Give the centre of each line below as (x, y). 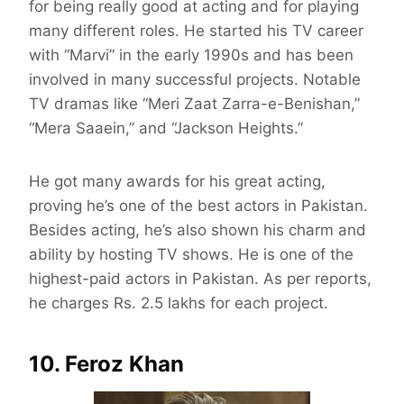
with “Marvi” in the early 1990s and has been (191, 55)
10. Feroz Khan (106, 364)
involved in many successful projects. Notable (195, 80)
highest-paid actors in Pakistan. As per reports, (200, 279)
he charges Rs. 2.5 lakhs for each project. (179, 303)
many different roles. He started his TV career (196, 31)
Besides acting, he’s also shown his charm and (197, 230)
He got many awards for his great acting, (177, 182)
